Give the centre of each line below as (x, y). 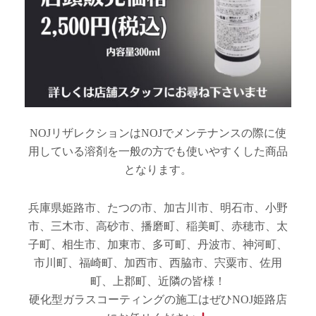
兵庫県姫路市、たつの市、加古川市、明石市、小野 (158, 208)
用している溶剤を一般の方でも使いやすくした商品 (158, 151)
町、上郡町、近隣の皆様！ (158, 281)
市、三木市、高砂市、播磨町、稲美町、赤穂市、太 (158, 226)
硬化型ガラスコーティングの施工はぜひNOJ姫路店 (158, 299)
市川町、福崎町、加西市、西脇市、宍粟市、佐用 (158, 263)
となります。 (158, 170)
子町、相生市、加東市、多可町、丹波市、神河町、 (158, 244)
